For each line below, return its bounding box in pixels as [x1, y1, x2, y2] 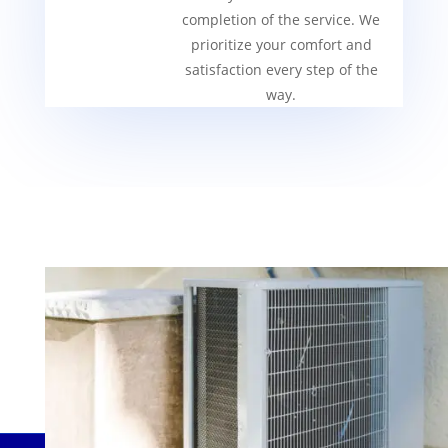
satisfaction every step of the [184, 60, 378, 80]
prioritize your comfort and [190, 35, 372, 55]
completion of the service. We [182, 10, 381, 30]
